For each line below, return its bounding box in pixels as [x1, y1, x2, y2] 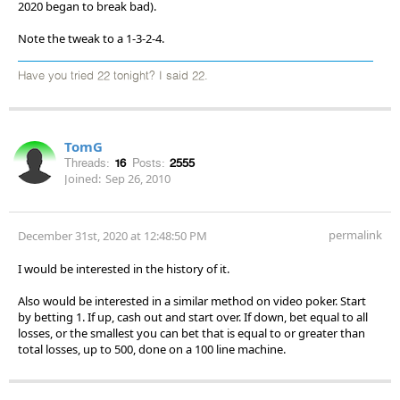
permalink [329, 226, 382, 243]
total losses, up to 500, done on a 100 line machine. [18, 340, 286, 357]
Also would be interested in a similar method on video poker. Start [18, 292, 366, 309]
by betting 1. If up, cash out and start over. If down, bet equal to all [18, 308, 368, 325]
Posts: [132, 155, 165, 170]
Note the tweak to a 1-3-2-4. [18, 29, 164, 46]
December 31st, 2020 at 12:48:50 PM [18, 227, 207, 244]
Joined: [64, 170, 101, 187]
